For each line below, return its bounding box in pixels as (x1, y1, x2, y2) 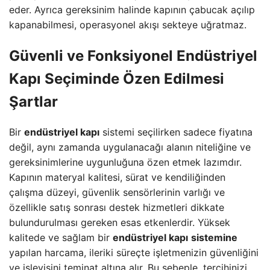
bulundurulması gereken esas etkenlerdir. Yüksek (9, 216, 230, 229)
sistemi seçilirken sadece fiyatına (99, 126, 253, 139)
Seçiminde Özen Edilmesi (41, 69, 224, 87)
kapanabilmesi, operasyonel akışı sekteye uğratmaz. (9, 18, 246, 31)
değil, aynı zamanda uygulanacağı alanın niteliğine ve (9, 141, 251, 154)
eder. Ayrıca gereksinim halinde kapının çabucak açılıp (9, 3, 255, 16)
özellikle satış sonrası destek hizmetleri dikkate (9, 201, 224, 214)
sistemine (191, 231, 237, 244)
